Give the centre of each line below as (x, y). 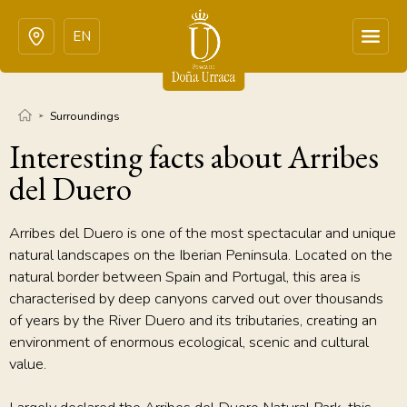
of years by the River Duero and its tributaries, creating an (193, 320)
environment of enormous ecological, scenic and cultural (189, 342)
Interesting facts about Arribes (194, 157)
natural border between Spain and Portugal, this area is (185, 277)
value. (28, 364)
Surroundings (85, 116)
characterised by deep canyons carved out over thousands (196, 298)
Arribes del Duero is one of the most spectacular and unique (203, 233)
